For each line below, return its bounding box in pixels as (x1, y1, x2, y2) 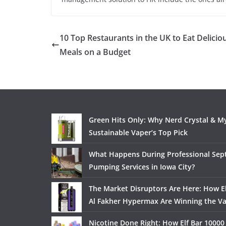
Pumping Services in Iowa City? (89, 162, 195, 172)
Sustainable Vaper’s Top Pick (89, 128, 188, 137)
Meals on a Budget (60, 46, 131, 58)
